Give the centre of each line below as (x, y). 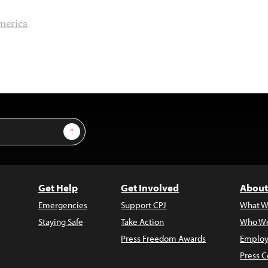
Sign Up (86, 129)
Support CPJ (144, 205)
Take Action (143, 222)
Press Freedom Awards (164, 238)
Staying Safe (60, 222)
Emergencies (63, 205)
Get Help (58, 188)
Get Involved (150, 188)
